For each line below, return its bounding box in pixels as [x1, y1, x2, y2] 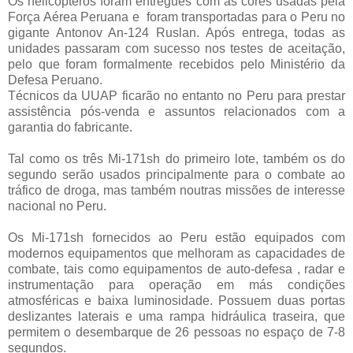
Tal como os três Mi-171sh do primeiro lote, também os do [8, 151, 345, 165]
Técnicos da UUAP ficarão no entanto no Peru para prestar [8, 88, 345, 102]
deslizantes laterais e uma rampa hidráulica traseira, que [8, 309, 345, 323]
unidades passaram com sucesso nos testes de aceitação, [8, 41, 345, 55]
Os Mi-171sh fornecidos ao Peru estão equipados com [8, 230, 345, 244]
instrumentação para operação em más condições [8, 277, 345, 292]
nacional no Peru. [8, 199, 106, 213]
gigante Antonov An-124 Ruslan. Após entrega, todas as [8, 25, 345, 39]
